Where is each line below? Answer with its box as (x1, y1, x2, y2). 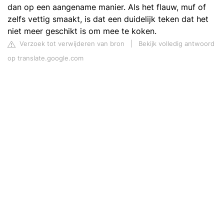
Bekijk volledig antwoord (138, 40, 214, 47)
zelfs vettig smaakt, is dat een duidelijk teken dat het (7, 14, 208, 24)
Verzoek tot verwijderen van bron (17, 40, 124, 47)
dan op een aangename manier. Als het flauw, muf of (7, 2, 206, 12)
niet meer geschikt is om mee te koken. (7, 26, 156, 36)
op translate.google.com (7, 54, 83, 62)
